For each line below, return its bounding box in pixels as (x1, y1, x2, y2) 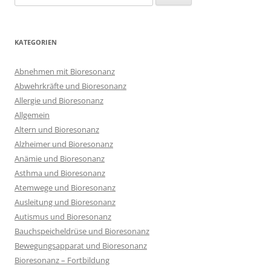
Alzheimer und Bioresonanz (15, 138, 113, 149)
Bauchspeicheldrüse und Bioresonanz (15, 225, 149, 237)
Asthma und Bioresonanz (15, 167, 105, 178)
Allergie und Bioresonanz (15, 94, 103, 106)
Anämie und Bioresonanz (15, 152, 105, 164)
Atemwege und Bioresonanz (15, 181, 116, 193)
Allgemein (15, 109, 50, 120)
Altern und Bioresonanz (15, 123, 99, 135)
